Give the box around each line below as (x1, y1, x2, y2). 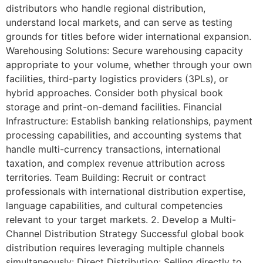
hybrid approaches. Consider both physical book (6, 87, 223, 99)
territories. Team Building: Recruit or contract (6, 171, 206, 184)
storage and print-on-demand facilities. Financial (6, 101, 222, 113)
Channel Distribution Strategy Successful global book (6, 228, 244, 240)
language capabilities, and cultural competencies (6, 200, 222, 212)
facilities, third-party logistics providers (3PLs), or (6, 73, 228, 85)
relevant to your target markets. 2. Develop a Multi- (6, 214, 236, 226)
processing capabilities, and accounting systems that (6, 129, 242, 141)
